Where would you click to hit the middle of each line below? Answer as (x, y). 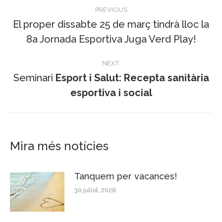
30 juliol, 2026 (95, 190)
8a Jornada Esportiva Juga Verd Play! (111, 39)
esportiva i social (111, 92)
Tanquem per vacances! (126, 176)
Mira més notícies (59, 146)
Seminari (34, 78)
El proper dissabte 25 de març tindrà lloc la (111, 24)
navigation (49, 25)
